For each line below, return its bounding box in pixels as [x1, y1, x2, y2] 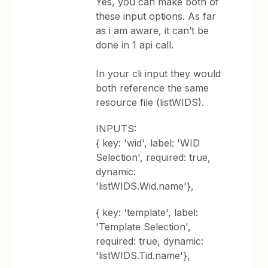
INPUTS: [96, 123, 140, 135]
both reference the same [96, 82, 209, 94]
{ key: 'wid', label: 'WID [96, 137, 200, 149]
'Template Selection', [96, 221, 191, 233]
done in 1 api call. [96, 39, 177, 51]
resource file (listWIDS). [96, 96, 208, 108]
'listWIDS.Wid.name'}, [96, 180, 194, 192]
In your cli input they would [96, 68, 221, 80]
